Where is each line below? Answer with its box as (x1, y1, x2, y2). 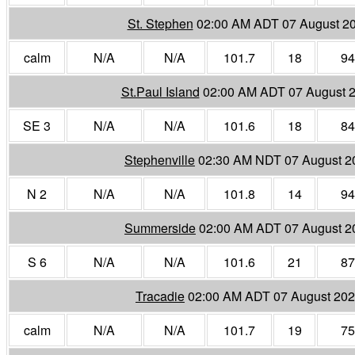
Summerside (124, 218, 196, 237)
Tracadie (136, 286, 185, 305)
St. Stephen (127, 13, 193, 32)
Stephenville (124, 150, 195, 169)
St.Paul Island (120, 82, 200, 101)
